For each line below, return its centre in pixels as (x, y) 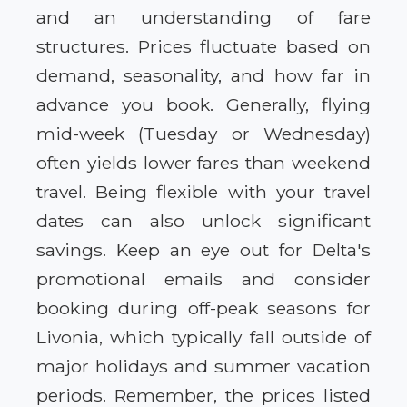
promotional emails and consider (203, 278)
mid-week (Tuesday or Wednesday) (203, 133)
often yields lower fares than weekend (203, 162)
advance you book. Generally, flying (203, 104)
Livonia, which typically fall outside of (203, 337)
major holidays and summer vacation (203, 366)
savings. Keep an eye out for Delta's (203, 249)
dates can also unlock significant (203, 220)
